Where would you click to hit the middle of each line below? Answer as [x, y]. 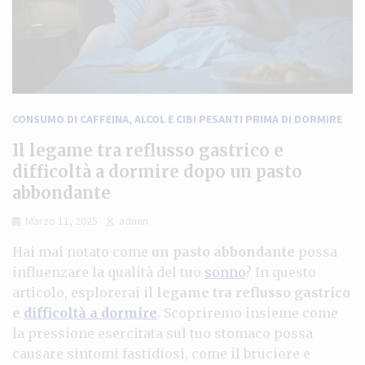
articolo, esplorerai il [84, 292]
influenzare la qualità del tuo [108, 272]
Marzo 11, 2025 [62, 220]
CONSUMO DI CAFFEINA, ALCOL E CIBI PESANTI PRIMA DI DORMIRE [177, 119]
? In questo [281, 272]
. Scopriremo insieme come [248, 312]
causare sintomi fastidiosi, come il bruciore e [161, 353]
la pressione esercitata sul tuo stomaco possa [163, 333]
